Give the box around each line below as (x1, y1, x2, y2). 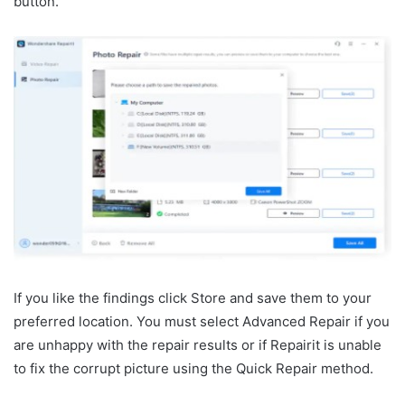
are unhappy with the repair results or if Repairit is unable (14, 335, 381, 353)
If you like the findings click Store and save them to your (14, 288, 372, 306)
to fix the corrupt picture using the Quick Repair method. (14, 359, 373, 377)
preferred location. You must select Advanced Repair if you (14, 312, 390, 330)
